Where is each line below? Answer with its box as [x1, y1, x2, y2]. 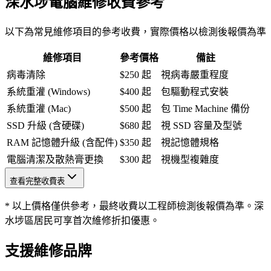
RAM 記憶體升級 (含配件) [7, 137, 117, 148]
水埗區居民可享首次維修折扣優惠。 [5, 215, 160, 226]
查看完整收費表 [10, 177, 65, 186]
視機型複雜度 [161, 154, 219, 165]
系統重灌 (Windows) [7, 87, 90, 97]
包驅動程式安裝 [161, 87, 229, 97]
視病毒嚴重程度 [161, 70, 229, 80]
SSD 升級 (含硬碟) [7, 120, 84, 131]
